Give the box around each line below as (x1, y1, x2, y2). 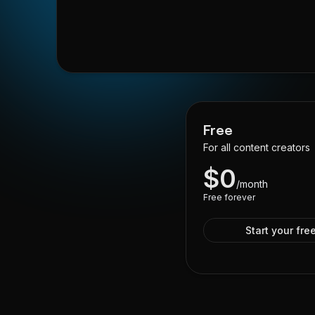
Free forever (203, 192, 255, 202)
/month (236, 178, 268, 190)
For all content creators (203, 141, 310, 153)
